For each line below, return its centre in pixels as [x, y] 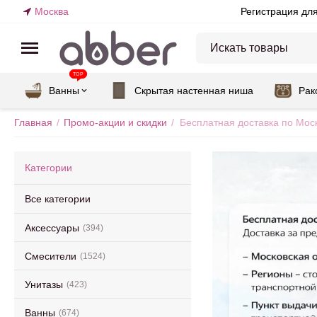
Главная [33, 122]
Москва [52, 11]
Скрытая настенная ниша [194, 91]
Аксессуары [52, 227]
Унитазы [44, 284]
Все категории [58, 199]
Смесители [51, 256]
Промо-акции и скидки [115, 122]
